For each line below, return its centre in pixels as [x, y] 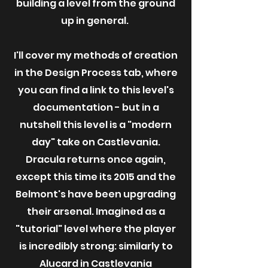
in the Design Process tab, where [96, 73]
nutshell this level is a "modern [96, 125]
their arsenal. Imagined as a [96, 211]
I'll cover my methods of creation [96, 55]
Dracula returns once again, [96, 159]
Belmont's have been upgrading [96, 194]
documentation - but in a [96, 107]
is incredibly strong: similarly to [96, 246]
